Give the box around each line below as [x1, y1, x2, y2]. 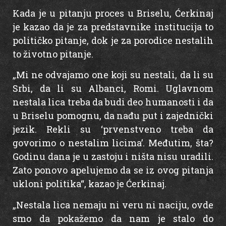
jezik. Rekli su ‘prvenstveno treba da [13, 123, 213, 136]
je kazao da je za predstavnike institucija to [13, 20, 213, 33]
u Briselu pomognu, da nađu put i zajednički [13, 109, 213, 122]
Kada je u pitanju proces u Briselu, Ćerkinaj [13, 7, 213, 19]
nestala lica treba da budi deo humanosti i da [13, 96, 213, 108]
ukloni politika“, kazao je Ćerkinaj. [13, 178, 166, 190]
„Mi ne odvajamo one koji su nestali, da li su [13, 69, 213, 81]
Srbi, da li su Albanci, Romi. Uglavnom [13, 82, 213, 95]
